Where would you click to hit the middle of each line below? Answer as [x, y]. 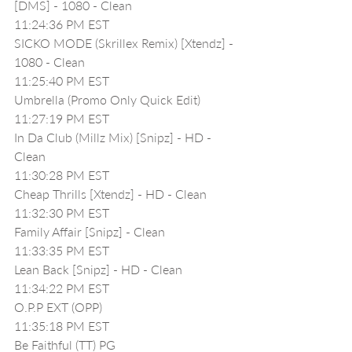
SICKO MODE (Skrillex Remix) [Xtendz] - [125, 43]
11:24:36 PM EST [62, 24]
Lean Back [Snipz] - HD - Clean [98, 269]
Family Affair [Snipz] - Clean [90, 231]
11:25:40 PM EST [62, 81]
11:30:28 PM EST [62, 175]
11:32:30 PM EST [62, 213]
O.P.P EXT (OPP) [58, 307]
